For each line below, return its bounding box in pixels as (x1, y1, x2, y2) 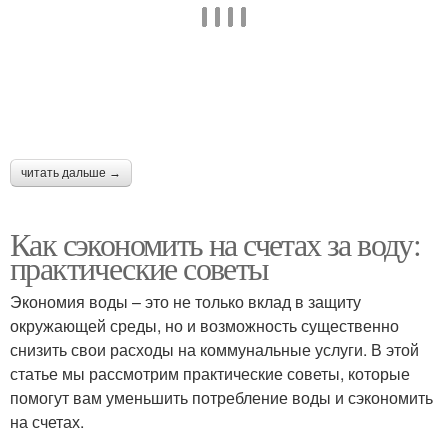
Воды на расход (273, 47, 389, 67)
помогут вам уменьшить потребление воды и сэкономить (10, 385, 433, 409)
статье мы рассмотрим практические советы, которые (10, 361, 410, 385)
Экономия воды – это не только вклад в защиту (10, 289, 361, 313)
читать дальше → (21, 165, 121, 180)
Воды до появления (46, 47, 188, 67)
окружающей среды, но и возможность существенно (10, 313, 399, 337)
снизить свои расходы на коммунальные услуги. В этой (10, 337, 419, 361)
